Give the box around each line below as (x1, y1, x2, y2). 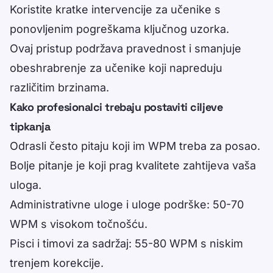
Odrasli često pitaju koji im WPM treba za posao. (10, 140, 260, 153)
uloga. (10, 179, 41, 192)
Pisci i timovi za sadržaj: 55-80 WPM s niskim (10, 237, 243, 250)
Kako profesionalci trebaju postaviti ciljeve (10, 100, 223, 115)
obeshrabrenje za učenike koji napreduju (10, 62, 222, 75)
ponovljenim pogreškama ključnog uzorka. (10, 23, 229, 36)
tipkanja (10, 119, 51, 134)
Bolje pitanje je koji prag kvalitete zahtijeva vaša (10, 159, 256, 172)
